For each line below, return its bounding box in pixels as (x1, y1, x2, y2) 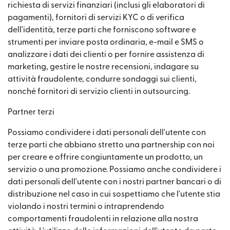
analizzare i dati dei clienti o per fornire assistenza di (8, 50, 204, 59)
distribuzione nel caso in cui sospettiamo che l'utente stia (8, 190, 220, 198)
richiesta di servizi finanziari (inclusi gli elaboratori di (8, 1, 205, 9)
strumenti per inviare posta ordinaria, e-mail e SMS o (8, 38, 204, 46)
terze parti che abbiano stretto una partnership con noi (8, 141, 215, 149)
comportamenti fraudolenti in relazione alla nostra (8, 215, 198, 223)
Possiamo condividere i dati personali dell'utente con (8, 128, 206, 137)
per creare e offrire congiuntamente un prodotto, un (8, 153, 203, 161)
